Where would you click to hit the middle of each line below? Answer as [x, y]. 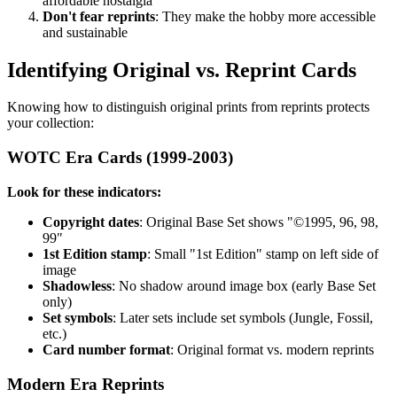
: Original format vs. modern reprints [272, 349]
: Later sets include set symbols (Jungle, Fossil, [243, 317]
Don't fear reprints [99, 16]
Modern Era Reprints [86, 384]
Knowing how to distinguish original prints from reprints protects [188, 107]
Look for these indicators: [84, 191]
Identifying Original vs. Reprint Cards [182, 70]
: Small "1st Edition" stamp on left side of [263, 253]
